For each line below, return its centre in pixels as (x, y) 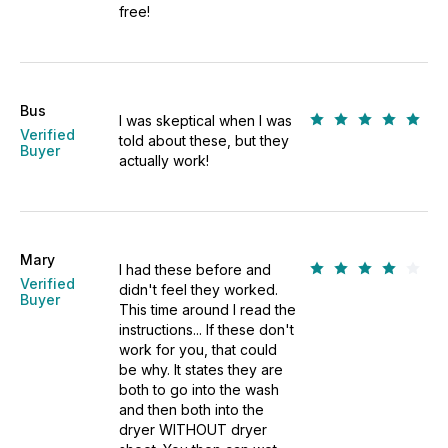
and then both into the (192, 409)
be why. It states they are (201, 369)
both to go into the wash (199, 389)
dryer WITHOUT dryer (193, 429)
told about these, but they (204, 140)
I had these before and (195, 269)
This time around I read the (208, 309)
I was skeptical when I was (206, 120)
